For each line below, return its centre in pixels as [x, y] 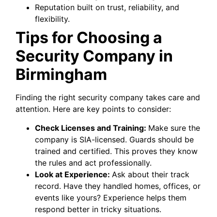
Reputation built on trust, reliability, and [107, 8]
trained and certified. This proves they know [116, 151]
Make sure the [174, 128]
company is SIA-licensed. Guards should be [115, 139]
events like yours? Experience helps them [111, 197]
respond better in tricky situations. [98, 209]
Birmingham [62, 75]
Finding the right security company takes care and [108, 98]
